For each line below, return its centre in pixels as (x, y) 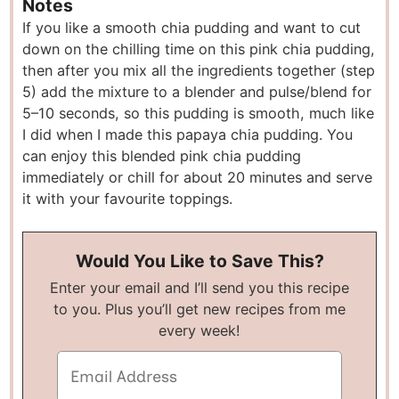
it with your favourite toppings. (128, 198)
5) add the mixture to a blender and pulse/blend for (197, 91)
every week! (199, 330)
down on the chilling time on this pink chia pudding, (199, 49)
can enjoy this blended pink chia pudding (162, 155)
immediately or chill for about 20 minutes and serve (198, 177)
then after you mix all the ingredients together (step (199, 70)
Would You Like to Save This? (199, 261)
